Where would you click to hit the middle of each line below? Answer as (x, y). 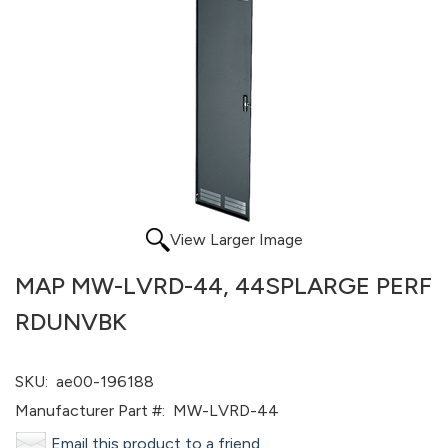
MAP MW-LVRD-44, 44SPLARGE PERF (223, 285)
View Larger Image (236, 239)
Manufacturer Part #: (90, 410)
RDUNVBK (71, 321)
